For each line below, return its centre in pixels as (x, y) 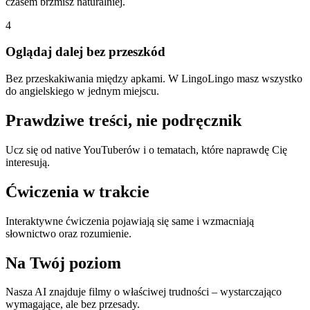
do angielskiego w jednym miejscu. (82, 91)
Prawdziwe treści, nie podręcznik (124, 120)
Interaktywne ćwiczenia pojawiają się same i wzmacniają (130, 221)
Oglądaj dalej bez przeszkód (85, 52)
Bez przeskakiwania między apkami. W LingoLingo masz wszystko (154, 79)
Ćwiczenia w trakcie (77, 191)
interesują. (28, 162)
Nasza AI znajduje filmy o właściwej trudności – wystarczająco (144, 292)
